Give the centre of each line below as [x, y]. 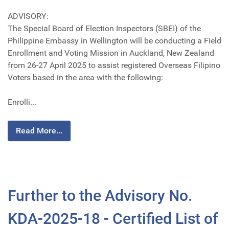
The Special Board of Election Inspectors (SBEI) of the [104, 28]
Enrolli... [22, 102]
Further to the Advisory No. [100, 195]
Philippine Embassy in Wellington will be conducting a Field [114, 40]
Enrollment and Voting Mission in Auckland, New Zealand [111, 53]
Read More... [39, 130]
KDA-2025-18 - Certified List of [113, 218]
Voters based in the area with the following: [85, 77]
